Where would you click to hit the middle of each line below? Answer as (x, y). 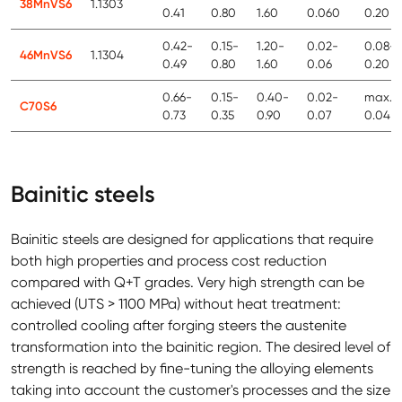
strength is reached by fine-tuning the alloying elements (192, 369)
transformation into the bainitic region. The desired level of (201, 347)
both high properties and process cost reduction (169, 261)
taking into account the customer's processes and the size (201, 390)
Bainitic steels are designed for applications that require (192, 240)
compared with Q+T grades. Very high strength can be (188, 283)
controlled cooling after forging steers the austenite (179, 326)
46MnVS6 (46, 55)
